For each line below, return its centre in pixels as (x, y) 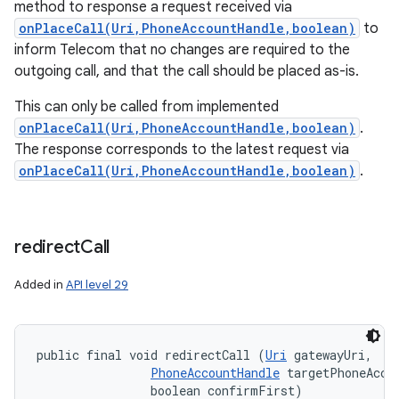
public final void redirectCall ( (151, 355)
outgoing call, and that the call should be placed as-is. (187, 71)
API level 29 (97, 285)
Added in (40, 285)
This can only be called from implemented (147, 107)
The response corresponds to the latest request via (182, 150)
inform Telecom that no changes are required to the (182, 50)
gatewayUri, (333, 355)
